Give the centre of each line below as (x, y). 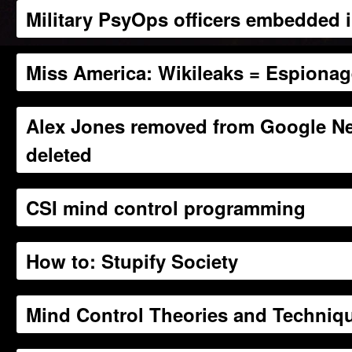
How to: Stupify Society (132, 261)
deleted (59, 154)
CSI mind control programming (166, 207)
